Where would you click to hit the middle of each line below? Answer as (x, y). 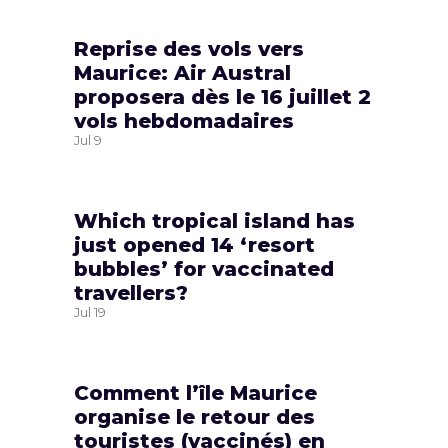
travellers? (131, 292)
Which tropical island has (214, 220)
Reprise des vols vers (189, 48)
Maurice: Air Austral (182, 72)
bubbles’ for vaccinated (204, 268)
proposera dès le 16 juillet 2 (222, 96)
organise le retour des (194, 416)
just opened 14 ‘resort (194, 244)
